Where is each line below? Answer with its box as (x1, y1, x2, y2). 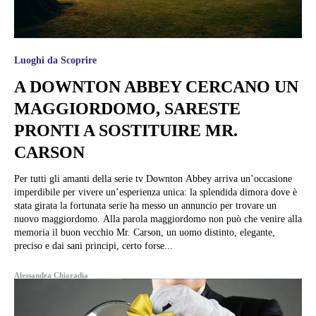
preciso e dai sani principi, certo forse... (14, 240, 173, 251)
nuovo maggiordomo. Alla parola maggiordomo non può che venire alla (14, 213, 103, 224)
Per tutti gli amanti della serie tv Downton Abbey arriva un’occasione (14, 173, 292, 184)
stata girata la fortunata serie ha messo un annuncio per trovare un (14, 200, 276, 211)
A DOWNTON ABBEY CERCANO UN (14, 77, 298, 96)
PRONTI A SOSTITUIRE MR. (14, 121, 238, 140)
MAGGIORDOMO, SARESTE (14, 99, 241, 118)
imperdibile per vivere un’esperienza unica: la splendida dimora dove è (14, 186, 297, 197)
